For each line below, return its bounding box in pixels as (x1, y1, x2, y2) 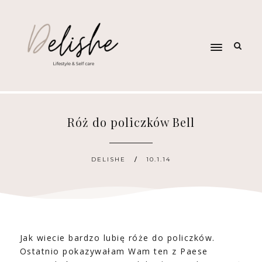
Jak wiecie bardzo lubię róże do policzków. (19, 232, 215, 243)
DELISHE (91, 156, 126, 163)
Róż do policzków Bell (67, 114, 195, 130)
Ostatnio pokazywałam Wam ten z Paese (19, 246, 208, 257)
